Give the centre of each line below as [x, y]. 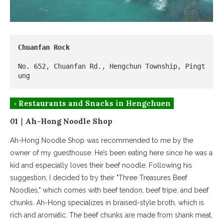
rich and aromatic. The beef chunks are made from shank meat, [111, 215]
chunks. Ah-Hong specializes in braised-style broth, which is [107, 203]
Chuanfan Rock [44, 48]
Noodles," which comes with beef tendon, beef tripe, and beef [109, 190]
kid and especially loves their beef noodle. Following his [101, 166]
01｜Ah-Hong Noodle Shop [61, 121]
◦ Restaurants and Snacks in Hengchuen [92, 104]
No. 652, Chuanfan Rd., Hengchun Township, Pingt [111, 66]
